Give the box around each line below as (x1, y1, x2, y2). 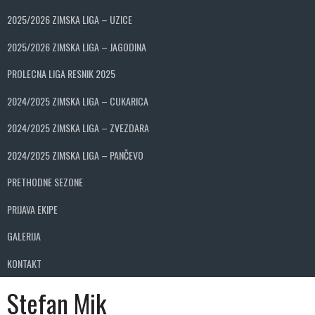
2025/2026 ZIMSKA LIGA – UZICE (7, 12, 132, 27)
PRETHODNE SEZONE (7, 174, 83, 190)
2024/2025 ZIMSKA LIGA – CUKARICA (7, 93, 148, 108)
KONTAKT (7, 255, 41, 271)
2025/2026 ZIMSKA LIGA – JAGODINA (7, 39, 146, 54)
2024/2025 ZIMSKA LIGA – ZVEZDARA (7, 120, 149, 136)
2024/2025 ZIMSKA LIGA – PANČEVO (7, 147, 143, 162)
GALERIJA (7, 229, 41, 244)
